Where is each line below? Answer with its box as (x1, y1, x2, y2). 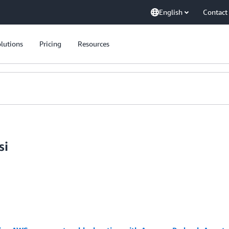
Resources (78, 39, 109, 48)
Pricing (39, 39, 61, 48)
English (159, 8, 182, 16)
